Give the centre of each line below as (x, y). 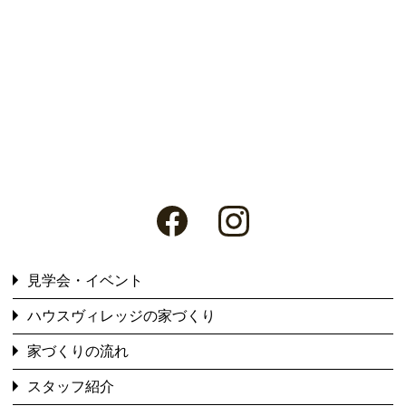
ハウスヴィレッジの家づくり (121, 316)
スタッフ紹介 (71, 387)
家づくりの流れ (78, 352)
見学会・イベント (85, 281)
